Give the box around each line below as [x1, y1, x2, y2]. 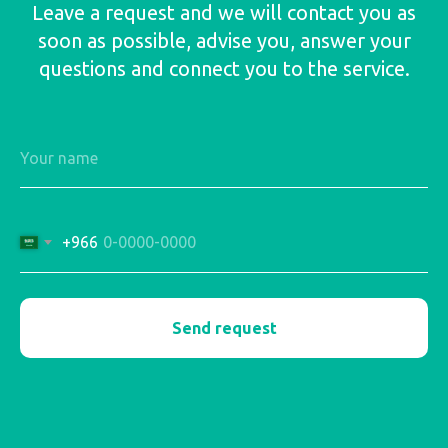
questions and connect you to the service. [38, 57, 410, 81]
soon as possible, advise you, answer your [37, 29, 411, 53]
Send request [171, 318, 277, 337]
